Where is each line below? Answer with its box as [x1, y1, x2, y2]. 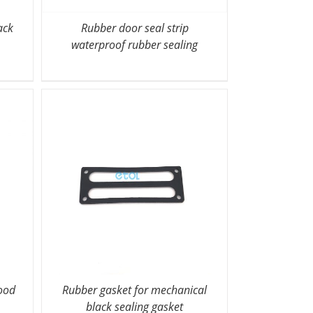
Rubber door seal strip [80, 20, 189, 36]
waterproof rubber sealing [71, 36, 198, 52]
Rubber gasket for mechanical [62, 282, 208, 298]
